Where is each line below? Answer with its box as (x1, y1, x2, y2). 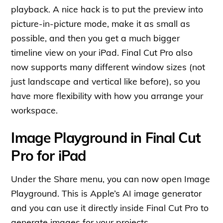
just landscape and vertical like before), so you (11, 75, 201, 87)
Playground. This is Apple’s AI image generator (11, 187, 202, 199)
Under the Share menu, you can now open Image (11, 173, 211, 184)
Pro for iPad (11, 146, 86, 164)
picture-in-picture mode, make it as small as (11, 17, 191, 29)
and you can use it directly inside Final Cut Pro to (11, 202, 209, 213)
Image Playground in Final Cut (11, 128, 201, 146)
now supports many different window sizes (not (11, 61, 206, 72)
